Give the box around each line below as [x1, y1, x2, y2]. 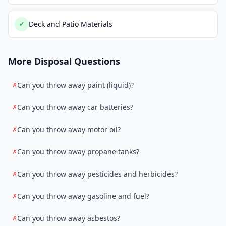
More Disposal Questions [8, 55, 120, 67]
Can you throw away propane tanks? [17, 147, 139, 156]
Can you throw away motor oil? [17, 125, 121, 134]
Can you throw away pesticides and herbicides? [17, 169, 178, 179]
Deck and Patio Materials [29, 19, 112, 29]
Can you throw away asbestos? [17, 213, 120, 223]
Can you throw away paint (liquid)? [17, 80, 134, 90]
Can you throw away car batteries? [17, 102, 133, 112]
